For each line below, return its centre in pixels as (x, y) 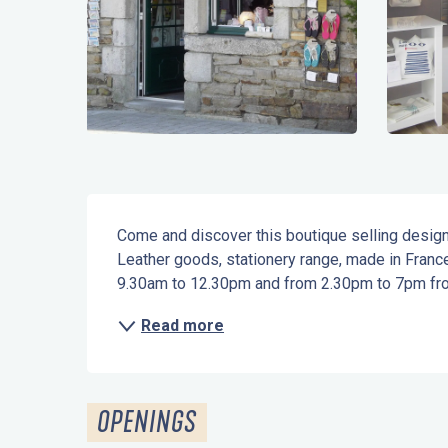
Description (164, 218)
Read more (183, 325)
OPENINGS (147, 422)
